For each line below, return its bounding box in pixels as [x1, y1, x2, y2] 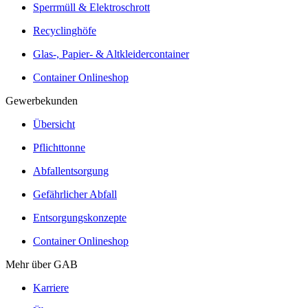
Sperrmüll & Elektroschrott [33, 1, 150, 14]
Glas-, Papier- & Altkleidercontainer [33, 48, 189, 60]
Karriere [33, 282, 69, 294]
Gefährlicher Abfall [33, 188, 117, 201]
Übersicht [33, 118, 75, 131]
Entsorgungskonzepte [33, 212, 126, 224]
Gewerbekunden [5, 95, 78, 107]
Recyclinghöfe [33, 25, 96, 37]
